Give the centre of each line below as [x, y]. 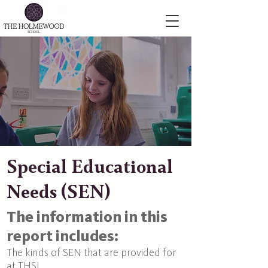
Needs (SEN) [58, 190]
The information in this [87, 218]
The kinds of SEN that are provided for [91, 253]
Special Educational [90, 165]
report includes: [63, 237]
